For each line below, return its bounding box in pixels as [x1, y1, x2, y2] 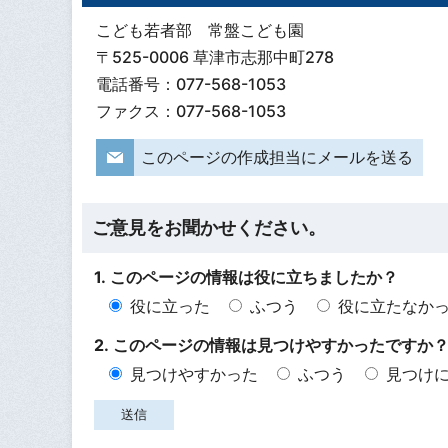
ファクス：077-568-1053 [95, 101, 286, 122]
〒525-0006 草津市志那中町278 [95, 47, 334, 68]
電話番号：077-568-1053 [95, 74, 286, 95]
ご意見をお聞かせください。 [92, 217, 326, 239]
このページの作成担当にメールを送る [140, 146, 413, 167]
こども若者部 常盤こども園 [95, 20, 304, 41]
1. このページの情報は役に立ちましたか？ [94, 266, 398, 287]
